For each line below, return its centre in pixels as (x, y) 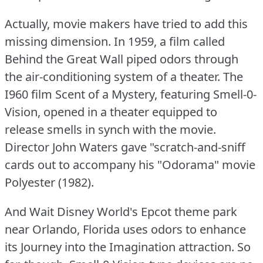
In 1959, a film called (169, 41)
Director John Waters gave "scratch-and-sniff (125, 147)
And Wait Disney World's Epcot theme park (121, 211)
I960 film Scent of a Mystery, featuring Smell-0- (131, 94)
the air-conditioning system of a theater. (112, 76)
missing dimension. (58, 41)
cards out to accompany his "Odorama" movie (130, 164)
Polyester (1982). (49, 182)
